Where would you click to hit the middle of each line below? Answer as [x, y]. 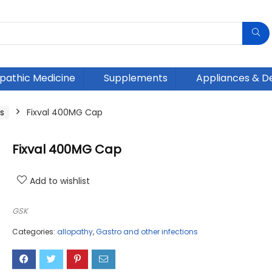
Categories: [35, 232]
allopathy [75, 232]
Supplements [136, 78]
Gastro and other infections [147, 232]
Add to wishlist [60, 181]
